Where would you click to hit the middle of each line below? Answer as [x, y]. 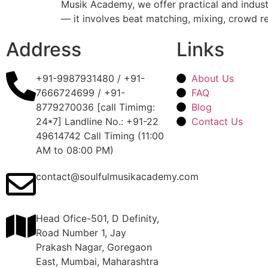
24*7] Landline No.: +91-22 [97, 122]
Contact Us [217, 122]
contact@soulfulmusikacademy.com [117, 177]
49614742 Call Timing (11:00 [100, 136]
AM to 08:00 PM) [75, 150]
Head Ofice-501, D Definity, [98, 219]
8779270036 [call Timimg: [95, 107]
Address [44, 50]
